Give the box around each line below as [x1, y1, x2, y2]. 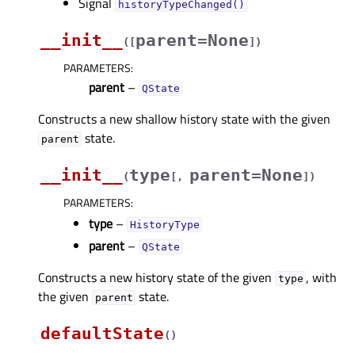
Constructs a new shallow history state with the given [38, 109, 330, 129]
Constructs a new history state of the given [38, 268, 275, 288]
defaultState [40, 324, 164, 344]
